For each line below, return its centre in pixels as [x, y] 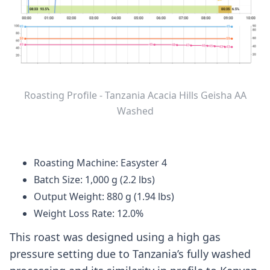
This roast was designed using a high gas [115, 237]
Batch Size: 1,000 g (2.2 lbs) [94, 180]
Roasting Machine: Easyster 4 [100, 163]
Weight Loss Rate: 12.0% [89, 214]
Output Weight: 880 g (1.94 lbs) [104, 197]
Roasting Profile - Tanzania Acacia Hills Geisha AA [135, 96]
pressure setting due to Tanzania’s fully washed [130, 254]
